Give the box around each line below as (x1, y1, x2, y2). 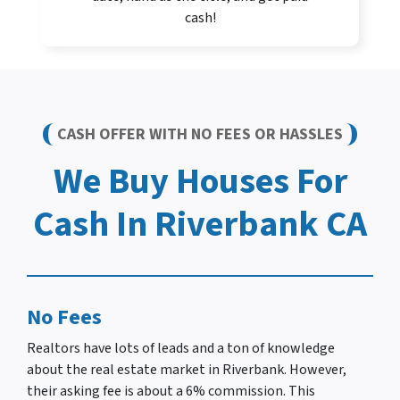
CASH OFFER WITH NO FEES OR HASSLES (57, 123, 343, 146)
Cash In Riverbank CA (33, 199, 367, 251)
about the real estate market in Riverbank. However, (27, 360, 346, 380)
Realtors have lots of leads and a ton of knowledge (27, 338, 335, 359)
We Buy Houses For (53, 156, 347, 208)
